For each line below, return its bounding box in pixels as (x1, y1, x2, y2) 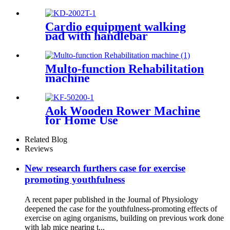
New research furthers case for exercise (25, 163, 185, 174)
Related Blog (25, 135, 67, 144)
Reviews (25, 144, 53, 153)
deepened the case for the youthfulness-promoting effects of (25, 204, 217, 214)
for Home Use (45, 113, 118, 127)
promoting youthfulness (25, 174, 125, 185)
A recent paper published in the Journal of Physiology (25, 195, 198, 204)
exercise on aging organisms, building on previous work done (25, 214, 224, 223)
